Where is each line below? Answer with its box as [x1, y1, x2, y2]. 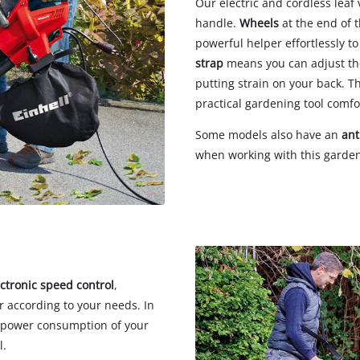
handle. [195, 14, 239, 31]
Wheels [239, 14, 282, 31]
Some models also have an [195, 126, 342, 142]
